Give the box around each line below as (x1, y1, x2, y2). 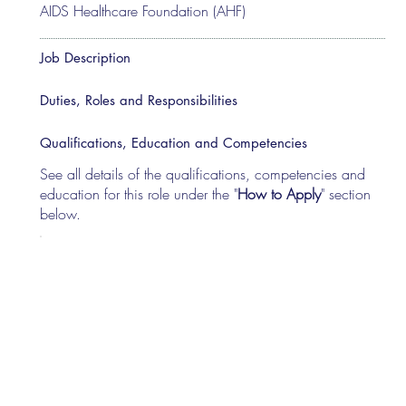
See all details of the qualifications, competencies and (40, 163, 366, 184)
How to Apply (237, 183, 322, 204)
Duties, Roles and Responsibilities (40, 91, 238, 109)
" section (321, 183, 372, 204)
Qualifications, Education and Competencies (40, 133, 308, 151)
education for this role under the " (40, 183, 238, 204)
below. (40, 203, 82, 224)
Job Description (40, 48, 131, 66)
